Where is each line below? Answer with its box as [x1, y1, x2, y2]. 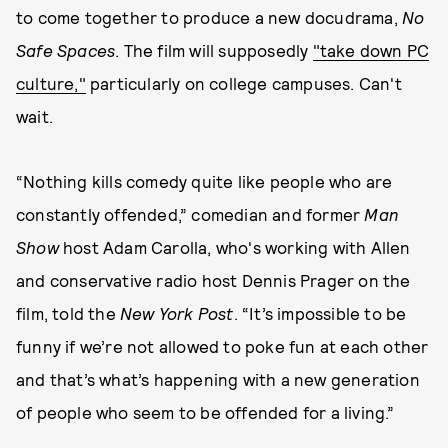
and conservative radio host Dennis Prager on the [16, 270, 411, 290]
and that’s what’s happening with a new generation [16, 369, 420, 389]
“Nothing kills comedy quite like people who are [16, 171, 393, 191]
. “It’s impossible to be [233, 303, 407, 323]
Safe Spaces [16, 40, 116, 60]
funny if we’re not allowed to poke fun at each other [16, 336, 429, 356]
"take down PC [312, 40, 430, 60]
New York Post [120, 303, 234, 323]
